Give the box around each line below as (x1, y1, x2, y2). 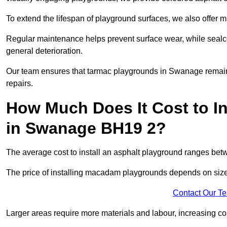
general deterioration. (6, 47, 83, 56)
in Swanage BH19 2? (6, 119, 166, 138)
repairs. (6, 79, 33, 88)
